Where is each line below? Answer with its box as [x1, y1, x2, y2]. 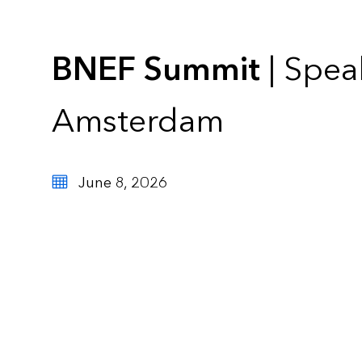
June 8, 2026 [78, 174, 167, 193]
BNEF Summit [52, 48, 260, 92]
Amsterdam [52, 100, 224, 144]
